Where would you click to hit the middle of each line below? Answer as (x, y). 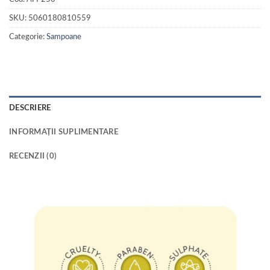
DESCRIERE (30, 108)
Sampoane (64, 36)
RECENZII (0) (33, 156)
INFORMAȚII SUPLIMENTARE (64, 132)
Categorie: (28, 36)
